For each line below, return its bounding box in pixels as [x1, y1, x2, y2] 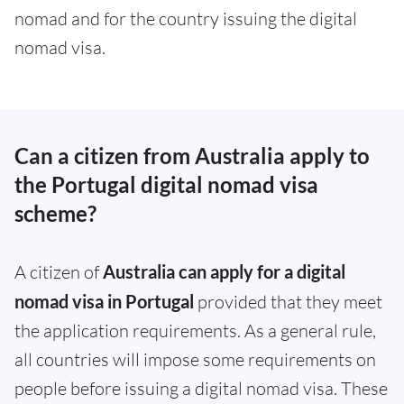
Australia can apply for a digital [103, 261, 345, 283]
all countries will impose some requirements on [14, 348, 376, 372]
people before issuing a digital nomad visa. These [14, 377, 388, 400]
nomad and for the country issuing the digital [14, 7, 357, 31]
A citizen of [14, 261, 103, 284]
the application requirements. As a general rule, [14, 319, 376, 343]
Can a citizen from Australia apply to [14, 142, 370, 170]
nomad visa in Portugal [14, 290, 194, 313]
